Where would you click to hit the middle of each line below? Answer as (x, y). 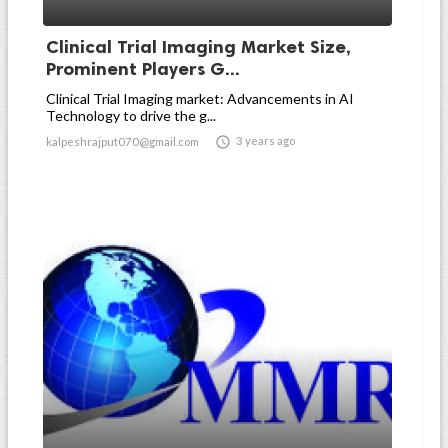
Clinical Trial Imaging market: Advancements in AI (200, 98)
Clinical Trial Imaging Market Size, (198, 47)
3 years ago (265, 140)
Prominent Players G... (143, 69)
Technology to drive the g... (131, 115)
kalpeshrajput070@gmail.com (122, 141)
